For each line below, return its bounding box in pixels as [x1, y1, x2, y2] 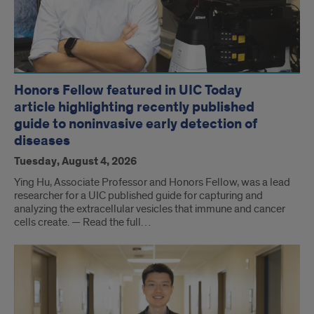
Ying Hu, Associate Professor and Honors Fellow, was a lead [14, 175, 290, 190]
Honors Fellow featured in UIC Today [14, 81, 242, 100]
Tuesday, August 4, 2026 [14, 154, 137, 170]
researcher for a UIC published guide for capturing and [14, 189, 263, 203]
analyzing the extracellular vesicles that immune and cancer [14, 202, 285, 217]
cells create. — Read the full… [14, 215, 151, 230]
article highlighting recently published [14, 98, 254, 117]
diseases [14, 132, 70, 151]
